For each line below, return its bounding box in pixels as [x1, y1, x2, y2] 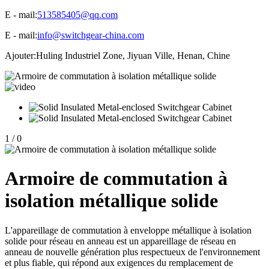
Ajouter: [5, 50, 36, 61]
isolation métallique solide [5, 190, 218, 212]
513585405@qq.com [37, 9, 118, 20]
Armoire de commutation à [5, 168, 228, 190]
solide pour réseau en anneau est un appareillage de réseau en [5, 235, 236, 246]
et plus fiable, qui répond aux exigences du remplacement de [5, 257, 233, 268]
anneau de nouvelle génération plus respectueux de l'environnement [5, 246, 260, 257]
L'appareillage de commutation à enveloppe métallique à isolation [5, 225, 252, 235]
